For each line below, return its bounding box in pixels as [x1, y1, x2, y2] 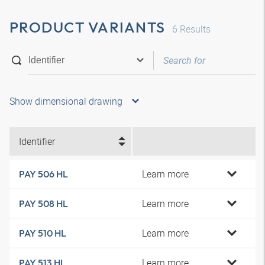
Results [177, 22, 211, 35]
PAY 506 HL [19, 168, 68, 180]
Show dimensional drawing [9, 95, 122, 108]
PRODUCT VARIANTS [9, 18, 165, 37]
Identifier [19, 135, 55, 148]
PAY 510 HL [19, 227, 66, 239]
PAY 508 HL [19, 198, 68, 209]
